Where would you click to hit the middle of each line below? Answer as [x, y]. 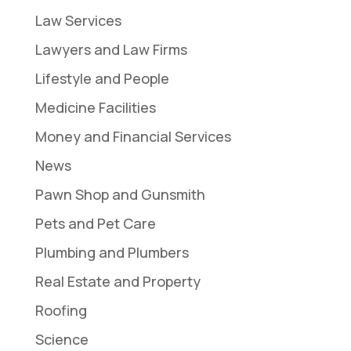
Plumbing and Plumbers [112, 252]
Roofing [61, 310]
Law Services [78, 20]
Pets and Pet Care [95, 223]
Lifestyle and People [102, 78]
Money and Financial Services [133, 136]
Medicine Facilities [95, 107]
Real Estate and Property [118, 281]
